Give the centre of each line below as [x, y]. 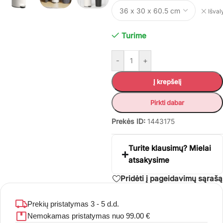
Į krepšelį [167, 82]
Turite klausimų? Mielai [170, 148]
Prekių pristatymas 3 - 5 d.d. [73, 204]
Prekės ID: [128, 121]
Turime [134, 36]
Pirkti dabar [167, 103]
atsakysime [149, 160]
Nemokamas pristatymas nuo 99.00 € [89, 216]
